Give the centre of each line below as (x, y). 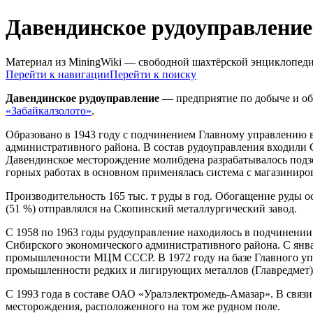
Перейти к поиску (153, 74)
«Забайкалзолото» (49, 110)
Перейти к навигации (58, 74)
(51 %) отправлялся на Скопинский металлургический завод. (151, 208)
